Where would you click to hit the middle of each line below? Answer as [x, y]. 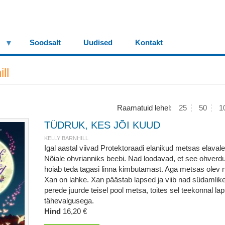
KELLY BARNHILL [66, 138]
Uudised [98, 42]
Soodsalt [45, 42]
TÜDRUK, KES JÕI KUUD [102, 125]
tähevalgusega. [69, 201]
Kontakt [149, 42]
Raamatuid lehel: [145, 108]
